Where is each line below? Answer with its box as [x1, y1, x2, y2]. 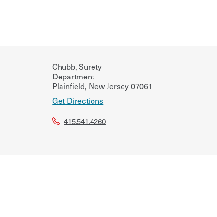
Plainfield [52, 79, 85, 92]
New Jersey [87, 79, 129, 92]
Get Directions [52, 94, 104, 106]
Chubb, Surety [52, 60, 102, 72]
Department [52, 70, 95, 82]
